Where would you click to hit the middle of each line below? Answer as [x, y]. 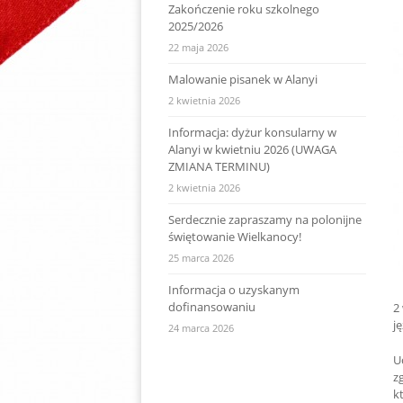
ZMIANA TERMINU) [219, 166]
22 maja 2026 [198, 47]
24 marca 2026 [201, 327]
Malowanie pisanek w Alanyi [243, 79]
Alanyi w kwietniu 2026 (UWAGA [252, 149]
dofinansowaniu [212, 306]
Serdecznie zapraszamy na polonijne [265, 219]
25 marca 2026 [201, 257]
